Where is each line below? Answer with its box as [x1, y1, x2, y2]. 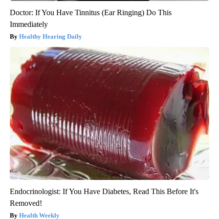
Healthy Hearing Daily [19, 32, 82, 40]
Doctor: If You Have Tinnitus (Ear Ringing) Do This [10, 8, 172, 17]
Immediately [10, 20, 48, 28]
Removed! [10, 198, 42, 207]
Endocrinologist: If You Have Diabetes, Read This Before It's [10, 187, 198, 196]
